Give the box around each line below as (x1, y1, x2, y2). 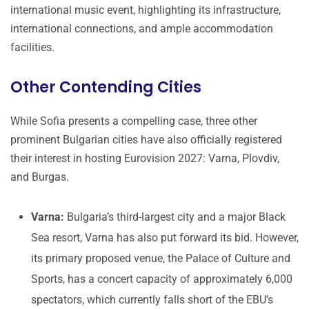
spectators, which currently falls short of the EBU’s (31, 293, 273, 307)
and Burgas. (10, 170, 69, 184)
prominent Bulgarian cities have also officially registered (10, 133, 282, 147)
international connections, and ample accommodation (10, 22, 273, 36)
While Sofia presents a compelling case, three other (10, 114, 257, 128)
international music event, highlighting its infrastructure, (10, 3, 281, 17)
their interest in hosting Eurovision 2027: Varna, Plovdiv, (10, 152, 279, 166)
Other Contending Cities (10, 77, 201, 99)
